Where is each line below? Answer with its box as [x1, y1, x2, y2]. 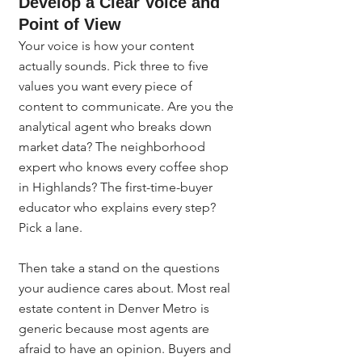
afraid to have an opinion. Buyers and [19, 341, 234, 356]
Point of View [19, 15, 121, 33]
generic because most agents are [19, 321, 213, 336]
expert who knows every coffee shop [19, 159, 232, 175]
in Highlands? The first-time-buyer [19, 179, 216, 195]
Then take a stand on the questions [19, 260, 223, 276]
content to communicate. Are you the [19, 99, 237, 114]
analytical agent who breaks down [19, 119, 215, 134]
